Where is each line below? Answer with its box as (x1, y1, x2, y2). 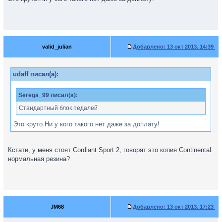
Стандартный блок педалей (19, 105, 98, 111)
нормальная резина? (8, 155, 70, 163)
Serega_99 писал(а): (18, 92, 78, 98)
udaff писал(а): (13, 70, 58, 78)
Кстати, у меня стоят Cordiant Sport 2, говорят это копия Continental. (8, 146, 213, 154)
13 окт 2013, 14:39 (166, 44, 215, 50)
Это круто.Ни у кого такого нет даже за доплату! (13, 120, 160, 128)
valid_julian (42, 44, 72, 50)
